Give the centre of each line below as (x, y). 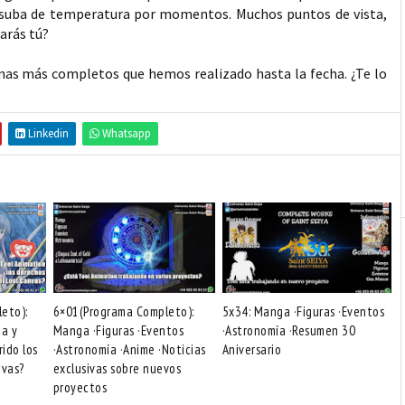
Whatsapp (125, 133)
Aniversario (252, 349)
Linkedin (47, 133)
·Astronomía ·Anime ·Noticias (129, 349)
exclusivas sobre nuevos (117, 368)
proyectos (80, 387)
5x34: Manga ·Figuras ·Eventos (303, 311)
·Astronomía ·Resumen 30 (289, 330)
